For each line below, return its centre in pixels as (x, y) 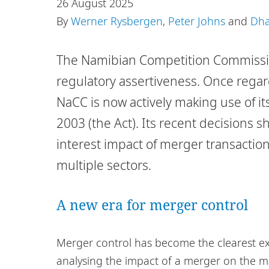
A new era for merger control (152, 204)
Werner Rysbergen (117, 21)
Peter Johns (197, 21)
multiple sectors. (104, 165)
